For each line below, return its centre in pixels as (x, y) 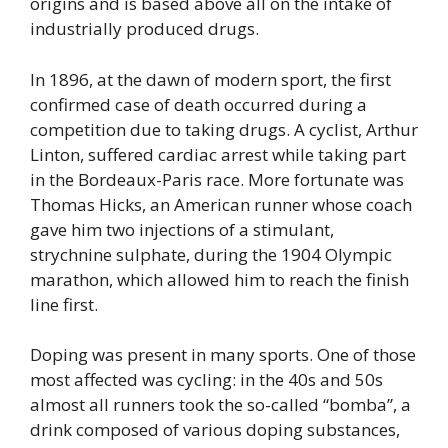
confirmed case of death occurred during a (198, 104)
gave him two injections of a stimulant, (182, 229)
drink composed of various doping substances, (215, 429)
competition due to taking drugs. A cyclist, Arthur (224, 129)
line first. (64, 304)
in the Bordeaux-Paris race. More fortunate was (217, 179)
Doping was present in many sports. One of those (223, 354)
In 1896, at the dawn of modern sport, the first (210, 79)
